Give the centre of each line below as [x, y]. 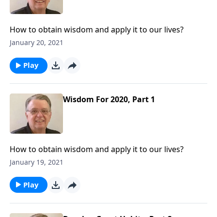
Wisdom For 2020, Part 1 [109, 99]
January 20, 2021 [37, 42]
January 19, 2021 [37, 162]
